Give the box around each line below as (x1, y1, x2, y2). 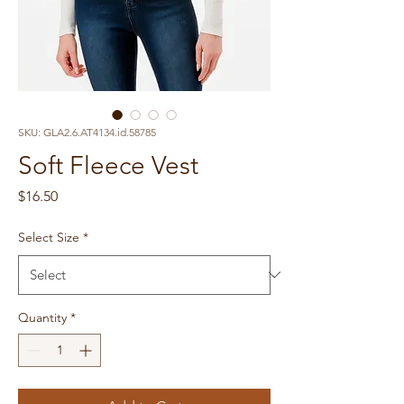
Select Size (18, 228, 79, 245)
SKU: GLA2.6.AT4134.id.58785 (18, 124, 156, 139)
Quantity (18, 308, 67, 326)
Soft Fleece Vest (18, 150, 198, 180)
